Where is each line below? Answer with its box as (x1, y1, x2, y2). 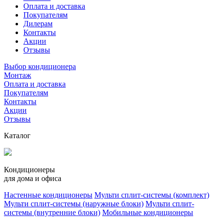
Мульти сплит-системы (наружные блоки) (4, 200, 144, 208)
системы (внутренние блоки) (4, 208, 100, 217)
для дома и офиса (4, 174, 61, 182)
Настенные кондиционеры (4, 191, 92, 199)
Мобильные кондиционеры (102, 208, 193, 217)
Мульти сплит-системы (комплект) (94, 191, 209, 199)
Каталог (4, 131, 31, 140)
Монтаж (4, 71, 31, 79)
